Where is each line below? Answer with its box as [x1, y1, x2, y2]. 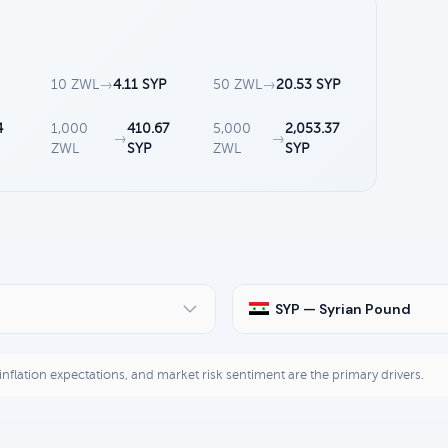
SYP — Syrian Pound [275, 299, 411, 318]
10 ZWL [51, 76, 100, 92]
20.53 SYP [276, 76, 341, 92]
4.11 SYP [113, 76, 167, 92]
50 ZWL [213, 76, 263, 92]
